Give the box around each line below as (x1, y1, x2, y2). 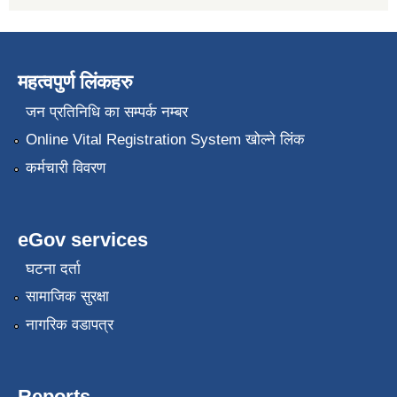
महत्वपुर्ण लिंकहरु (18, 71, 133, 94)
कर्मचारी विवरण (25, 159, 105, 176)
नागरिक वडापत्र (25, 315, 113, 333)
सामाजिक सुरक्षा (25, 288, 109, 306)
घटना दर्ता (25, 260, 81, 277)
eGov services (18, 228, 148, 251)
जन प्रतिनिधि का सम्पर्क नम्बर (25, 103, 188, 121)
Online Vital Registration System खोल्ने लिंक (25, 131, 305, 149)
